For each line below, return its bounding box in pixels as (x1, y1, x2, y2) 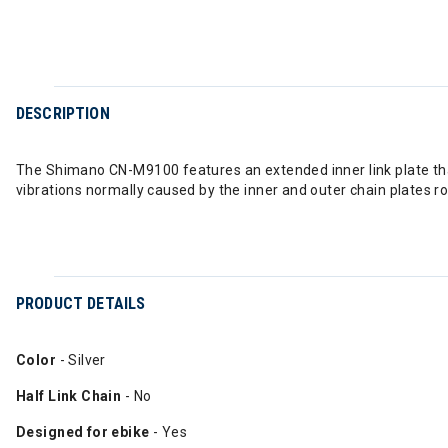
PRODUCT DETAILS (16, 294, 146, 313)
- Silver (59, 352, 106, 368)
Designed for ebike (16, 424, 150, 440)
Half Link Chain (16, 388, 122, 404)
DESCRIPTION (16, 104, 110, 123)
